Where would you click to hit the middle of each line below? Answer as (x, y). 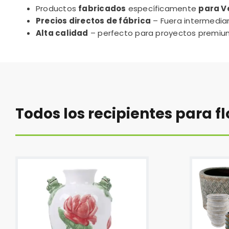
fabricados (102, 8)
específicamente (162, 8)
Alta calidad (62, 33)
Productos (57, 8)
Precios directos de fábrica (93, 21)
